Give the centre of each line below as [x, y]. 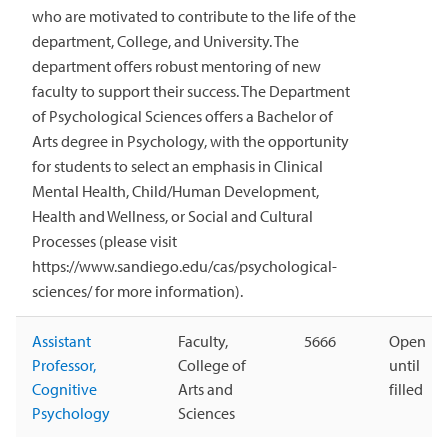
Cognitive [64, 388]
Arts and [205, 388]
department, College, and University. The [165, 40]
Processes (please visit [104, 240]
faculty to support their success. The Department [191, 90]
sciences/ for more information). [137, 290]
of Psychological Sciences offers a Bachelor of [182, 115]
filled [406, 388]
